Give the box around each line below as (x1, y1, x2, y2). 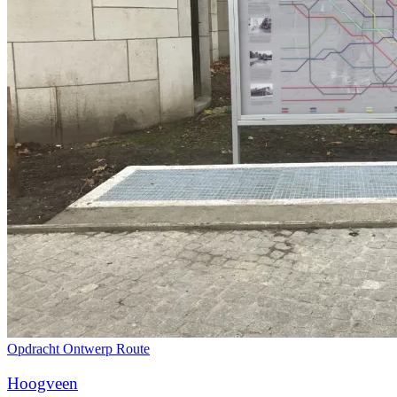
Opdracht (7, 341, 63, 357)
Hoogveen (7, 374, 78, 393)
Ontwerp (63, 341, 116, 357)
